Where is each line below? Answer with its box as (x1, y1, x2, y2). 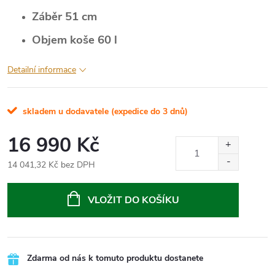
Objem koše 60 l (32, 31, 117, 48)
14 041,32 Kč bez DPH (7, 158, 95, 171)
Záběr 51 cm (32, 8, 97, 25)
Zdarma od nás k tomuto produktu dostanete (27, 252, 203, 264)
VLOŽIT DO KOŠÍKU (87, 193, 179, 207)
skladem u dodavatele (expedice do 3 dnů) (20, 105, 188, 117)
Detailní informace (7, 63, 76, 76)
